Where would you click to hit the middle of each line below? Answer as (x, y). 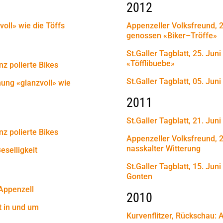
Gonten (139, 176)
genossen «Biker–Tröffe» (171, 35)
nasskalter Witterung (163, 148)
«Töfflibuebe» (150, 63)
